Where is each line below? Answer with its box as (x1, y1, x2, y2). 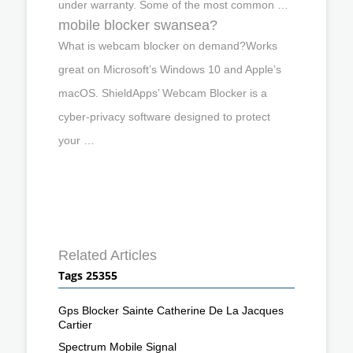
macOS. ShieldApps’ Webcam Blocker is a (58, 86, 267, 99)
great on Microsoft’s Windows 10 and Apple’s (58, 62, 281, 76)
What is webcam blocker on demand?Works (58, 39, 277, 52)
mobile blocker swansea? (58, 17, 217, 33)
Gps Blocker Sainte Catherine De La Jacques (58, 303, 284, 317)
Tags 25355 (58, 267, 117, 283)
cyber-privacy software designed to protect (58, 110, 270, 123)
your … (58, 133, 95, 147)
